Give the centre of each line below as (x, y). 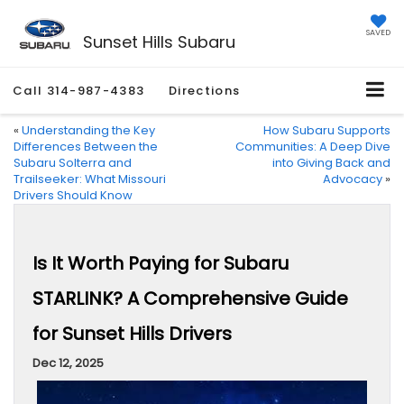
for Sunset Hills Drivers (132, 334)
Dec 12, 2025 (68, 363)
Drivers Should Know (73, 196)
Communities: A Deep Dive (313, 147)
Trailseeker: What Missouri (90, 179)
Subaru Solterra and (73, 163)
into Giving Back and (331, 163)
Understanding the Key (88, 131)
